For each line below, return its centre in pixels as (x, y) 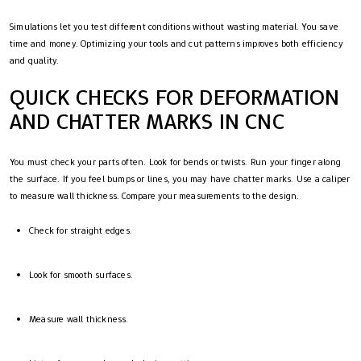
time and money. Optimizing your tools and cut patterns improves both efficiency (176, 44)
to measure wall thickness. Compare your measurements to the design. (155, 196)
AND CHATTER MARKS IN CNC (147, 122)
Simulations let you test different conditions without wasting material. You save (174, 27)
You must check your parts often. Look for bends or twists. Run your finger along (176, 162)
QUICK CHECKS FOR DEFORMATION (175, 98)
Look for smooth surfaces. (81, 275)
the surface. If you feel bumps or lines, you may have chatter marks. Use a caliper (180, 179)
